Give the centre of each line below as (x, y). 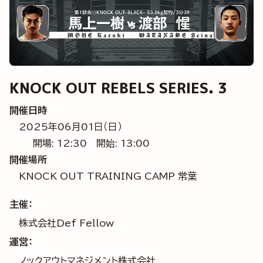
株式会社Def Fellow (66, 223)
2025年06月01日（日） (70, 127)
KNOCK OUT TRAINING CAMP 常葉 (108, 176)
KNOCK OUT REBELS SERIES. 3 (118, 88)
